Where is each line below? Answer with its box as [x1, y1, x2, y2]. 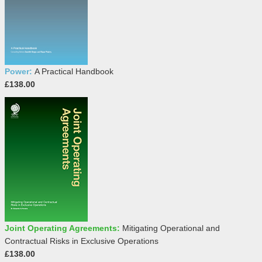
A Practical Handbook [35, 67, 113, 77]
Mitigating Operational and [122, 223, 220, 233]
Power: [5, 67, 35, 77]
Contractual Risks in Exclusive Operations [5, 236, 158, 246]
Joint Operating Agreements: [5, 223, 122, 233]
